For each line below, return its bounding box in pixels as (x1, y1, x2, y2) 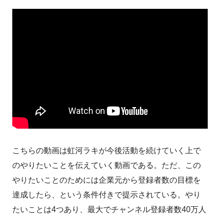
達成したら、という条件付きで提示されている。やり (12, 190, 201, 199)
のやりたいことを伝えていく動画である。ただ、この (12, 161, 201, 169)
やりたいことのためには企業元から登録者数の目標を (12, 175, 201, 184)
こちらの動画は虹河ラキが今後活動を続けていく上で (12, 146, 201, 155)
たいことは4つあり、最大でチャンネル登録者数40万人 (12, 205, 206, 214)
